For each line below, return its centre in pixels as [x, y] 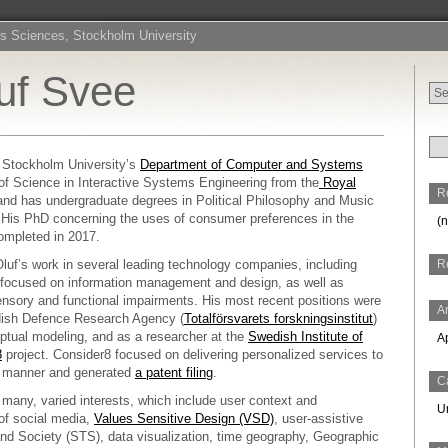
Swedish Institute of [305, 336]
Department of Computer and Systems [251, 164]
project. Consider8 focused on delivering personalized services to [192, 354]
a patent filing [174, 372]
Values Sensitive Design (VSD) [184, 418]
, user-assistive [318, 418]
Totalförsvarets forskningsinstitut [278, 318]
